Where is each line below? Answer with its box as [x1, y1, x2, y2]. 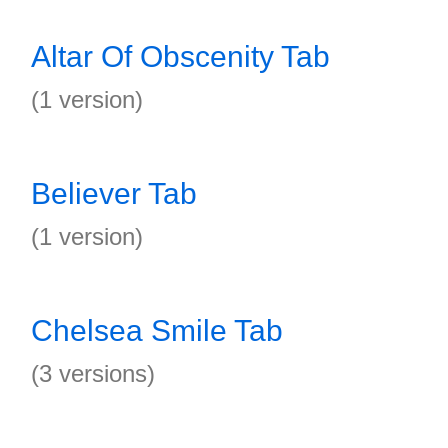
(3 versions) [31, 360, 155, 387]
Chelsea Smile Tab [31, 314, 283, 347]
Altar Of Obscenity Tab [31, 40, 330, 73]
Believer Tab [31, 177, 197, 210]
